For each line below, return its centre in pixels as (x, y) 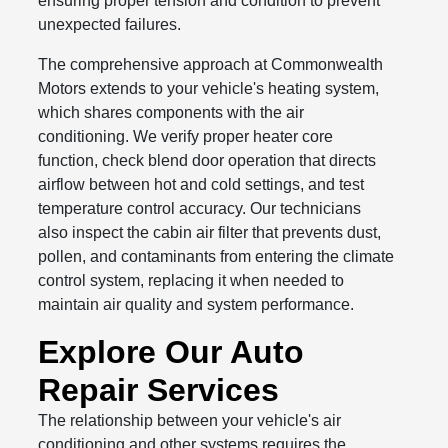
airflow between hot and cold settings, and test (201, 184)
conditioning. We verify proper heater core (186, 136)
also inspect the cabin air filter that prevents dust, (210, 232)
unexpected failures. (110, 24)
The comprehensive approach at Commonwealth (211, 64)
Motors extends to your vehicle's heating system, (209, 88)
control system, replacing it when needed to (191, 280)
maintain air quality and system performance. (196, 304)
